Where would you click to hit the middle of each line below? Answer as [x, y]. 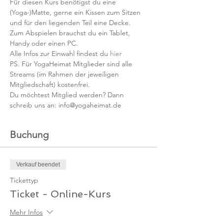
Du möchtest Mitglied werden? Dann [68, 95]
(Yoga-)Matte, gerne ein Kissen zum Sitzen [76, 12]
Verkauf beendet [38, 165]
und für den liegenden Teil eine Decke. [70, 23]
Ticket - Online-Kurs [60, 194]
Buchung [29, 135]
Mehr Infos [26, 212]
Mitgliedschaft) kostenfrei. [51, 84]
